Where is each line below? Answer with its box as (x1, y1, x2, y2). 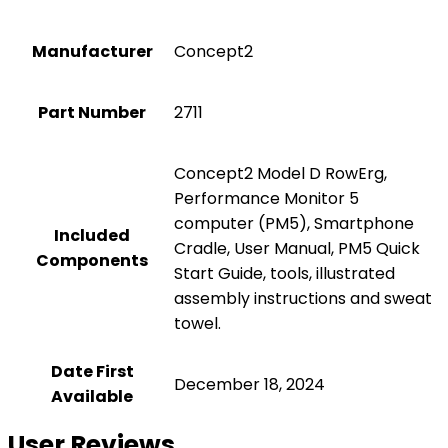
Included (54, 224, 130, 247)
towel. (174, 312, 221, 335)
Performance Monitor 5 (174, 187, 359, 210)
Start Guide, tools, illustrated (174, 262, 395, 285)
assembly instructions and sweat (174, 287, 432, 310)
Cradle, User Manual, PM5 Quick (174, 237, 420, 260)
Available (51, 385, 133, 408)
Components (36, 249, 148, 272)
